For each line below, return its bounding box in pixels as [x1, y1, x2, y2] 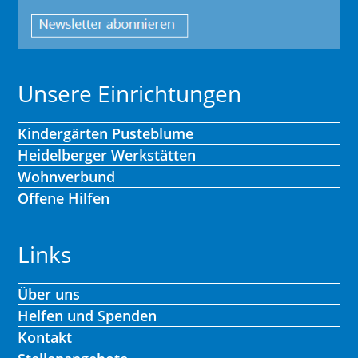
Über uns [18, 284, 81, 304]
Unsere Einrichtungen [18, 78, 242, 109]
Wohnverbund [18, 167, 116, 187]
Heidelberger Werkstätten [18, 145, 197, 165]
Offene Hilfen [18, 189, 110, 209]
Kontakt [18, 328, 73, 348]
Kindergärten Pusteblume [18, 124, 194, 144]
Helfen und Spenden [18, 306, 157, 326]
